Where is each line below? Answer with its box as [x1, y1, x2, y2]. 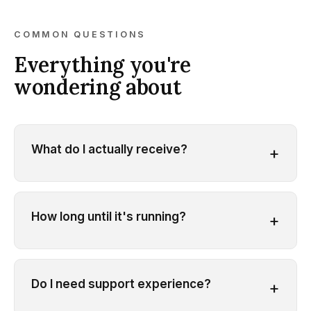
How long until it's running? [31, 209, 186, 224]
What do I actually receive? [31, 142, 187, 156]
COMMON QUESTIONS [14, 28, 146, 40]
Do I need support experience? [31, 276, 211, 291]
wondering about [14, 73, 182, 100]
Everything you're [14, 51, 191, 78]
